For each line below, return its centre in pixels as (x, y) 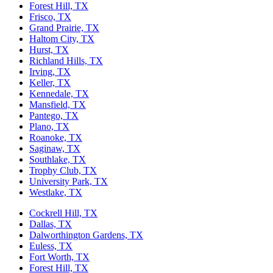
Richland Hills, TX (66, 60)
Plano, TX (49, 126)
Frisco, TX (50, 16)
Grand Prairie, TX (64, 27)
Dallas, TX (51, 224)
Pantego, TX (54, 115)
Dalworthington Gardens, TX (86, 235)
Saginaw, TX (55, 148)
